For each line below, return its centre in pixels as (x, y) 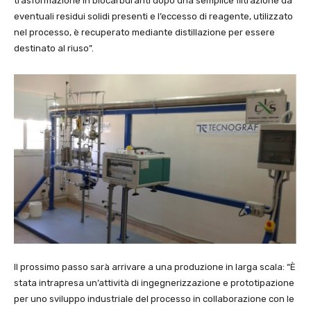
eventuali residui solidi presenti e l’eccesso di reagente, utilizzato (153, 16)
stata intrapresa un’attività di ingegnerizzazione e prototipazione (154, 283)
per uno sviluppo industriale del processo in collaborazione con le (154, 299)
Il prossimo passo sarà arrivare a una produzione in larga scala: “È (155, 267)
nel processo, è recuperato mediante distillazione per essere (144, 32)
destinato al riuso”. (54, 48)
